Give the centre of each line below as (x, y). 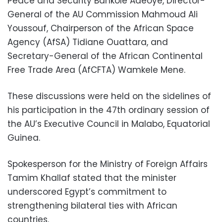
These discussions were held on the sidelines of (109, 96)
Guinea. (24, 138)
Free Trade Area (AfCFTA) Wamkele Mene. (96, 70)
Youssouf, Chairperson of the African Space (101, 28)
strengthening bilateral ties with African (92, 205)
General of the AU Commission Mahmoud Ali (103, 14)
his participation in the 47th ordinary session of (109, 110)
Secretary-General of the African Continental (105, 56)
